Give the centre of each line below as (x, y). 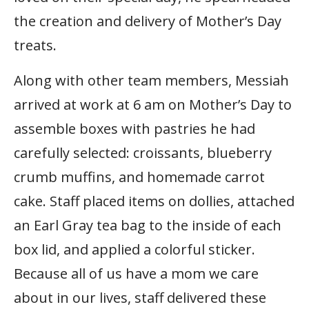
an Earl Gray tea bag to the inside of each (148, 225)
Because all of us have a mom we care (136, 273)
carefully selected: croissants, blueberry (143, 152)
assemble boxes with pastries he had (134, 128)
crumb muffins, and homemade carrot (139, 177)
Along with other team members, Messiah (151, 80)
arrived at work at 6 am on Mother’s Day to (153, 104)
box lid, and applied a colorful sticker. (134, 249)
